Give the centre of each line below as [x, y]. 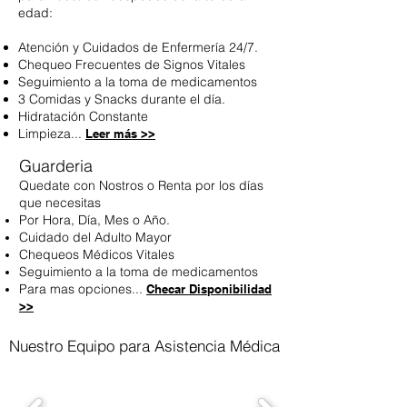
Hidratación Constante [83, 116]
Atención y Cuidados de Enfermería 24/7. [140, 47]
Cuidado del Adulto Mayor [95, 237]
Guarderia [56, 166]
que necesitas [60, 203]
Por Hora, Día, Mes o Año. [94, 220]
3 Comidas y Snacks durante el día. [122, 99]
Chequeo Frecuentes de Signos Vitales [132, 65]
